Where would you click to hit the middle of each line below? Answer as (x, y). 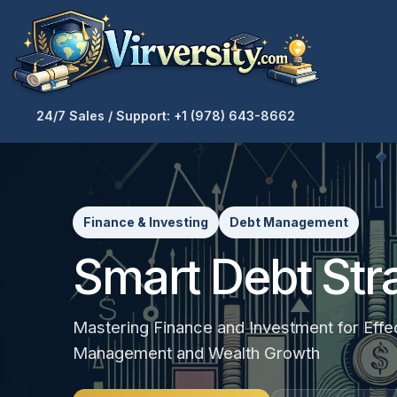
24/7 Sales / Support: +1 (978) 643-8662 (166, 115)
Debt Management (289, 222)
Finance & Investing (146, 222)
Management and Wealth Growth (196, 352)
